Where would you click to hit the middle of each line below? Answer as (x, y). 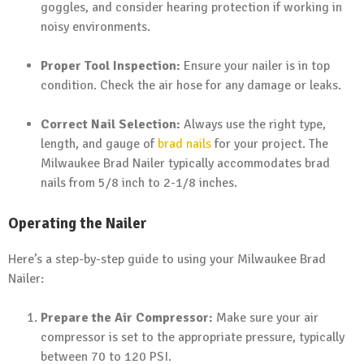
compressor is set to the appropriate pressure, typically (193, 338)
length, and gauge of (99, 143)
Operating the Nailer (78, 223)
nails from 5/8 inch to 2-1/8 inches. (139, 182)
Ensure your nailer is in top (255, 65)
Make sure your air (266, 318)
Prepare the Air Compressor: (127, 318)
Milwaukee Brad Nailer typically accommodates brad (185, 163)
